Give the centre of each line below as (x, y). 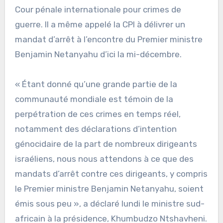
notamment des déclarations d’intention (96, 129)
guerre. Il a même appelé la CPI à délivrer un (100, 24)
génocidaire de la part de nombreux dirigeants (106, 144)
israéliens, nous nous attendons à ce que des (104, 159)
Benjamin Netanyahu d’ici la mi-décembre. (98, 54)
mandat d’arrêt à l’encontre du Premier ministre (109, 39)
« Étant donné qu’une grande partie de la (96, 84)
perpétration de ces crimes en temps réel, (98, 114)
